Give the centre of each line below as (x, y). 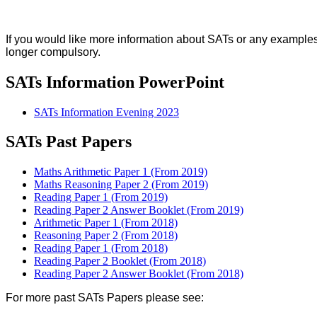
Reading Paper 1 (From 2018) (101, 248)
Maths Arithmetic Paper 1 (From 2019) (121, 172)
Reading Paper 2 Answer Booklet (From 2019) (139, 210)
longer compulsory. (53, 52)
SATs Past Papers (69, 142)
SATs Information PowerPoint (115, 82)
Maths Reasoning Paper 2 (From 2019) (121, 185)
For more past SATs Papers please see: (105, 298)
